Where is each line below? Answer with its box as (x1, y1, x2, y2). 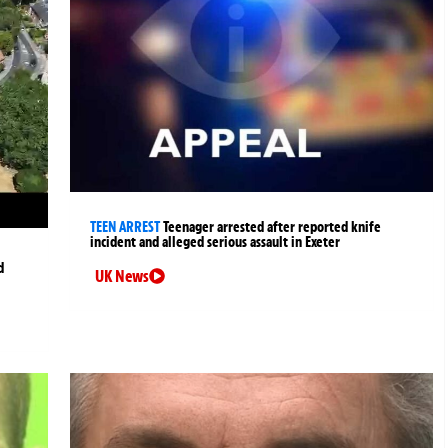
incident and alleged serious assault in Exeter (90, 232, 341, 251)
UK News (95, 265, 150, 286)
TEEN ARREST (90, 217, 161, 236)
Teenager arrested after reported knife (163, 217, 382, 236)
